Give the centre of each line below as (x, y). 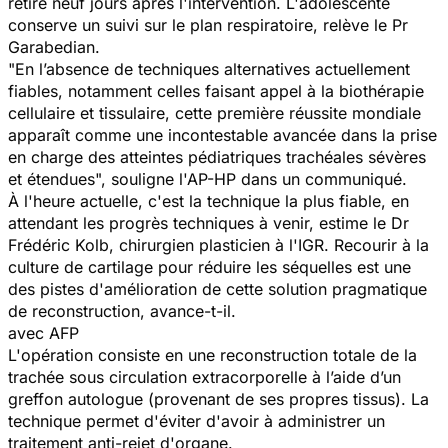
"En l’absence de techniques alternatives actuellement (209, 68)
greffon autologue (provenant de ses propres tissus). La (218, 398)
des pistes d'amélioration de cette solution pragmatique (217, 288)
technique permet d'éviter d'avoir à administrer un (196, 420)
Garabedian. (59, 46)
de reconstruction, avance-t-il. (122, 310)
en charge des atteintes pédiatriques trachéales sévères (217, 156)
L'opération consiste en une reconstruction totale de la (212, 354)
